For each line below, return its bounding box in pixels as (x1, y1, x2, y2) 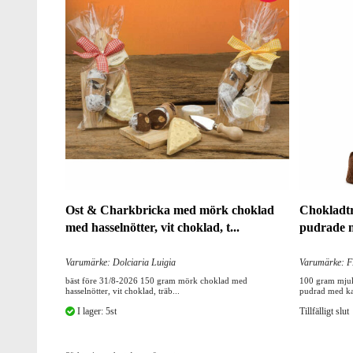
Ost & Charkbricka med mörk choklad (65, 203, 274, 217)
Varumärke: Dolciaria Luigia (65, 257, 176, 269)
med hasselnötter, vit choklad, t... (65, 221, 240, 235)
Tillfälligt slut (299, 306, 349, 318)
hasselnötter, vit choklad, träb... (65, 286, 180, 296)
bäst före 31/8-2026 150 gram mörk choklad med (65, 276, 247, 286)
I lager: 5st (75, 306, 117, 318)
